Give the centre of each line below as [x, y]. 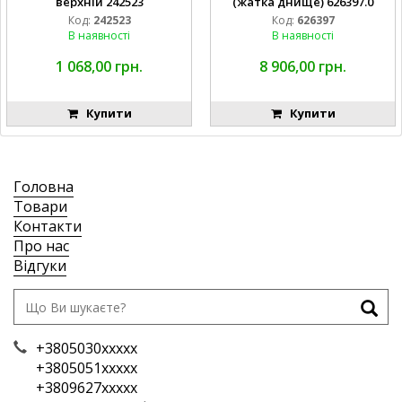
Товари [40, 207]
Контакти [48, 227]
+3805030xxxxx [87, 349]
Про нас [41, 246]
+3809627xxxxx [87, 388]
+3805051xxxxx [87, 368]
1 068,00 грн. [99, 67]
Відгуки [40, 266]
